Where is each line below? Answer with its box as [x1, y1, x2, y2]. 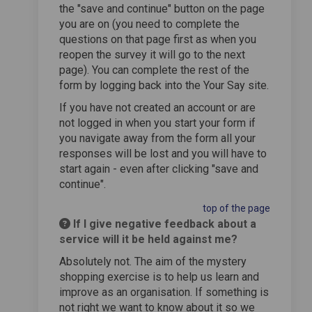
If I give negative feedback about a [70, 217, 256, 231]
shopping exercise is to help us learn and [59, 270, 259, 283]
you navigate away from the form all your [59, 131, 256, 145]
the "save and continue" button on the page [59, 1, 265, 15]
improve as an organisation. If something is [59, 285, 269, 299]
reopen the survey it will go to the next [59, 47, 245, 61]
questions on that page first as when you [59, 32, 256, 46]
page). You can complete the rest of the [59, 63, 249, 77]
